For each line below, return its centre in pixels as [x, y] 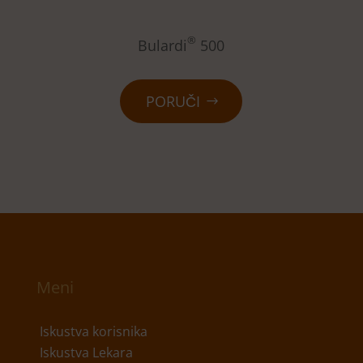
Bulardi [163, 46]
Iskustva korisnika [93, 332]
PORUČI [173, 102]
